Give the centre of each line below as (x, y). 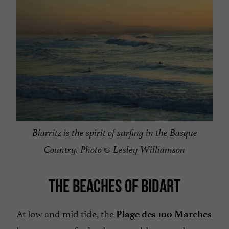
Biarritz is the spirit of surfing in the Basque (114, 133)
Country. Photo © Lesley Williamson (114, 150)
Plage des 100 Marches (164, 214)
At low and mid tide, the (66, 212)
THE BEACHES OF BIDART (114, 185)
